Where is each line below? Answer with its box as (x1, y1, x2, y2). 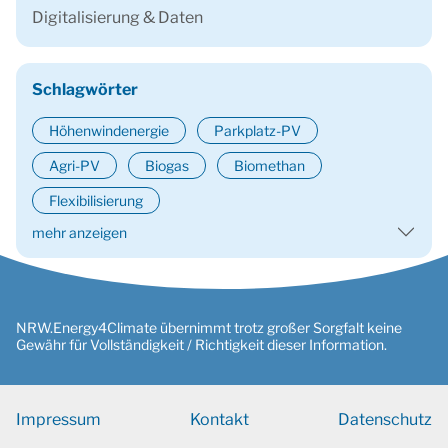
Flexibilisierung (49, 192, 143, 209)
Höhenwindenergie (49, 122, 169, 139)
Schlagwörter (32, 80, 138, 99)
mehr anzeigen (32, 223, 127, 241)
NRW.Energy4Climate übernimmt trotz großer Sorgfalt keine (16, 319, 402, 336)
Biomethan (234, 157, 305, 174)
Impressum (16, 410, 101, 429)
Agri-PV (49, 157, 100, 174)
